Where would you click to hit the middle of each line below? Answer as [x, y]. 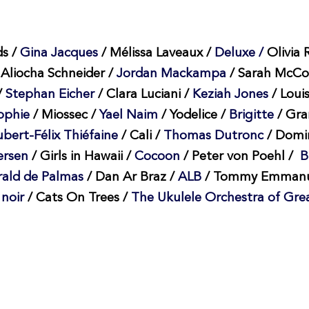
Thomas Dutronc [215, 137]
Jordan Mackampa [171, 74]
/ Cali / [140, 137]
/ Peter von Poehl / [241, 157]
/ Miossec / [64, 116]
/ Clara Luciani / [141, 95]
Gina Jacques [59, 54]
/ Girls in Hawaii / [83, 157]
